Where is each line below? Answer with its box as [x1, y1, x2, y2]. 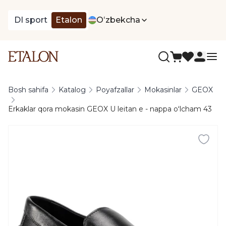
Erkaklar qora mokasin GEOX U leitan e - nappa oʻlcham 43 [8, 104, 212, 114]
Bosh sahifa [8, 85, 48, 94]
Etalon [55, 15, 82, 25]
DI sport [14, 15, 47, 25]
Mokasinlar [144, 85, 182, 94]
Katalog [59, 85, 86, 94]
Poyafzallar [96, 85, 134, 94]
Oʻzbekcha [96, 15, 140, 25]
